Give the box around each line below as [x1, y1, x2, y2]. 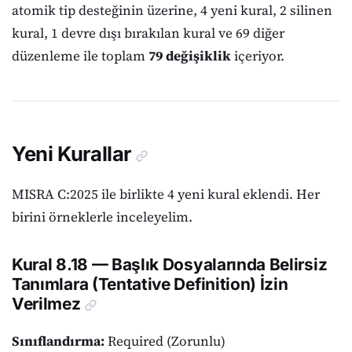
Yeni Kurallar [12, 141, 132, 167]
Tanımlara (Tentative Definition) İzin [12, 273, 288, 294]
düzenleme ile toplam [12, 46, 148, 65]
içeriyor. [231, 46, 284, 65]
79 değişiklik [148, 46, 231, 65]
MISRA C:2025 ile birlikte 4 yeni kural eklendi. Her [12, 184, 320, 203]
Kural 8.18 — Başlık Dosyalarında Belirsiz [12, 254, 328, 274]
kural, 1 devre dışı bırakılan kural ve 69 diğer [12, 23, 284, 42]
